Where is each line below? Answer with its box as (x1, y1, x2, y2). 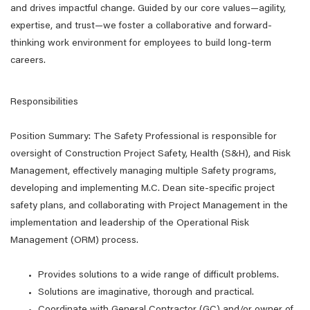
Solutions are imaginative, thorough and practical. (38, 288, 254, 298)
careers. (10, 56, 46, 66)
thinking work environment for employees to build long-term (10, 39, 271, 48)
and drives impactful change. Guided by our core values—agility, (10, 4, 286, 14)
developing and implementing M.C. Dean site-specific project (10, 184, 275, 194)
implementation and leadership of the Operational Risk (10, 219, 249, 228)
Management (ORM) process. (10, 236, 138, 246)
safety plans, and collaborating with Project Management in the (10, 201, 288, 211)
